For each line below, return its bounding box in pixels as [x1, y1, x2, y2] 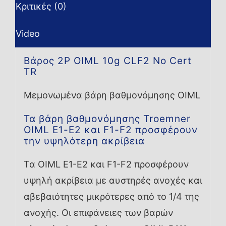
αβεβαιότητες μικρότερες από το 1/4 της [23, 191, 199, 202]
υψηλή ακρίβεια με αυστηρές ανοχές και [23, 175, 202, 186]
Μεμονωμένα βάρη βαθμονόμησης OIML [23, 90, 200, 101]
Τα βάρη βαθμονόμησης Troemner [23, 113, 191, 125]
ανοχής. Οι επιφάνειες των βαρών [23, 207, 173, 218]
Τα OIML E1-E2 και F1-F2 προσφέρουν [23, 159, 189, 170]
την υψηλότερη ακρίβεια [23, 135, 145, 147]
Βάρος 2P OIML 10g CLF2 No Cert [23, 55, 192, 67]
